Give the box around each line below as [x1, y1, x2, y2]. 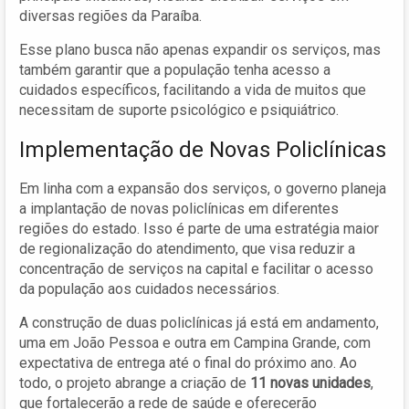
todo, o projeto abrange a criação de [19, 373, 250, 392]
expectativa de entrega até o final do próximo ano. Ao [19, 353, 357, 372]
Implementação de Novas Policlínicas [19, 136, 386, 163]
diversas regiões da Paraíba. [19, 6, 202, 25]
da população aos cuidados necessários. [19, 279, 279, 298]
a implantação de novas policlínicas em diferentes [19, 199, 339, 217]
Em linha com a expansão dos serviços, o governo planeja [19, 179, 386, 197]
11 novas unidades [250, 373, 371, 392]
